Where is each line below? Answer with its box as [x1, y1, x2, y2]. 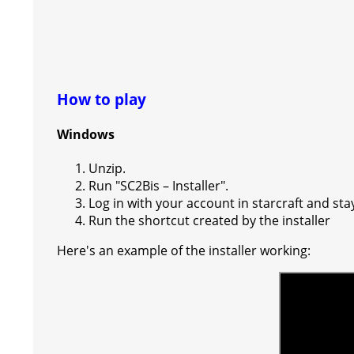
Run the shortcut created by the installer [88, 212, 330, 230]
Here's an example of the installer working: [57, 242, 311, 260]
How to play [57, 88, 146, 109]
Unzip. [88, 160, 126, 178]
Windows [57, 125, 115, 143]
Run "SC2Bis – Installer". [88, 177, 228, 195]
